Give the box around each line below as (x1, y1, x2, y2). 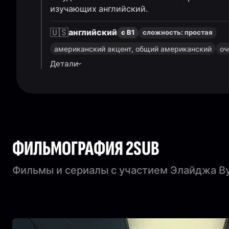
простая (185, 28, 213, 36)
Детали (50, 59, 78, 68)
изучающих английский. (50, 4, 148, 14)
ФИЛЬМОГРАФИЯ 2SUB (12, 136, 159, 161)
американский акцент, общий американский (54, 44, 212, 53)
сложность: (143, 28, 183, 36)
